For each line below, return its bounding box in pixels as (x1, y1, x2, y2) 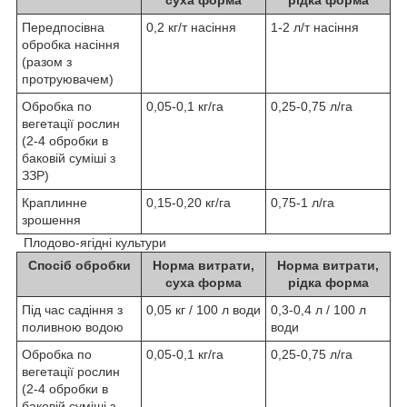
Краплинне (22, 194, 87, 210)
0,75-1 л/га (271, 194, 334, 210)
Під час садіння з (22, 302, 123, 317)
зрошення (22, 212, 81, 227)
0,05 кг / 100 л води (146, 302, 261, 317)
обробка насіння (22, 36, 120, 52)
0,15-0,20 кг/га (146, 194, 231, 210)
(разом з (22, 54, 72, 69)
